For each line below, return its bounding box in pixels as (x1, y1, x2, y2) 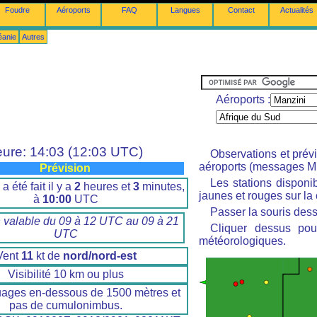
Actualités (280, 6, 313, 14)
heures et (80, 180, 133, 192)
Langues (170, 6, 200, 14)
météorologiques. (199, 235, 286, 247)
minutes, (139, 180, 185, 192)
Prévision (39, 162, 91, 175)
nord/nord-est (62, 249, 137, 262)
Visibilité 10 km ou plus (8, 267, 124, 280)
